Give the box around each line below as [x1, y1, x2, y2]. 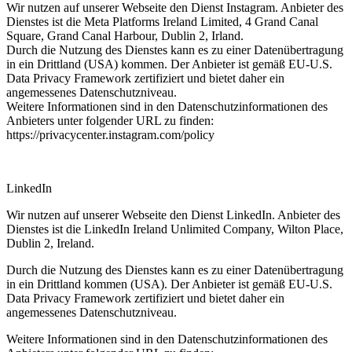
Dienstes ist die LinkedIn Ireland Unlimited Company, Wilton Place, [6, 222, 343, 236]
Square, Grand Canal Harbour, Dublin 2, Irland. [6, 28, 244, 42]
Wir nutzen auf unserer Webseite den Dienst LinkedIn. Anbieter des [6, 207, 340, 222]
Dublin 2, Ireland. [6, 236, 94, 250]
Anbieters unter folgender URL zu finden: [6, 113, 214, 127]
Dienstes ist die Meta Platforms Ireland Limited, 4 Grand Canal [6, 14, 318, 28]
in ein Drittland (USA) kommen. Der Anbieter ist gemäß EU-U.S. [6, 57, 332, 71]
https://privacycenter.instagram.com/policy [6, 127, 214, 141]
